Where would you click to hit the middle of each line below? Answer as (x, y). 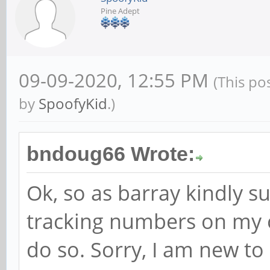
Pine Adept (120, 11)
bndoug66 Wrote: (111, 154)
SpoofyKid (73, 103)
